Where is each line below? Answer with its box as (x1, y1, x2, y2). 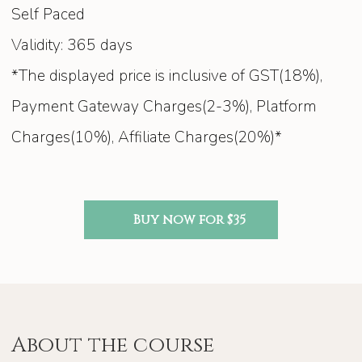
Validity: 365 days (11, 35, 133, 57)
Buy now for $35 (133, 211, 246, 229)
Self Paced (11, 4, 86, 26)
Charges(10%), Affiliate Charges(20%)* (11, 127, 283, 149)
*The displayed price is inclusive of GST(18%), (11, 65, 323, 87)
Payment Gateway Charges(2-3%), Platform (11, 96, 318, 118)
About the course (11, 330, 215, 360)
